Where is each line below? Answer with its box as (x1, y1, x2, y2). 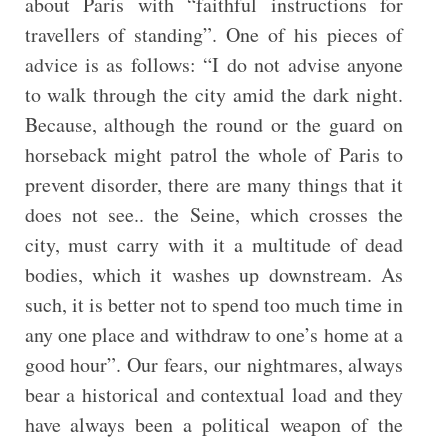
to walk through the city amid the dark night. (24, 81, 404, 108)
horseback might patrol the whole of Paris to (24, 141, 404, 168)
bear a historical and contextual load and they (24, 381, 404, 408)
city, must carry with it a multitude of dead (24, 231, 404, 258)
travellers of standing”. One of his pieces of (24, 21, 404, 48)
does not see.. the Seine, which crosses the (24, 201, 404, 228)
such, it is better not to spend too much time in (24, 291, 404, 318)
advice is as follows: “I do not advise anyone (24, 51, 404, 78)
